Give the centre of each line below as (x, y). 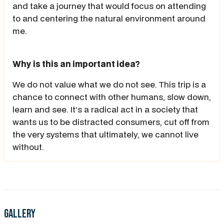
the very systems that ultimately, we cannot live (105, 134)
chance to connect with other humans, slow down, (112, 96)
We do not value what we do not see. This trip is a (109, 84)
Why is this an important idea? (76, 63)
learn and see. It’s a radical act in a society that (105, 109)
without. (28, 146)
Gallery (20, 214)
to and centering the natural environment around (109, 18)
